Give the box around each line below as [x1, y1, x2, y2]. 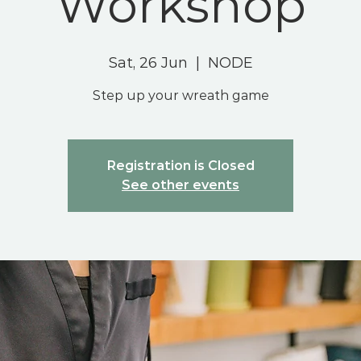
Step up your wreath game [92, 88, 269, 104]
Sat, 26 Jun [108, 54, 188, 73]
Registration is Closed [106, 158, 255, 174]
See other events [122, 177, 239, 193]
